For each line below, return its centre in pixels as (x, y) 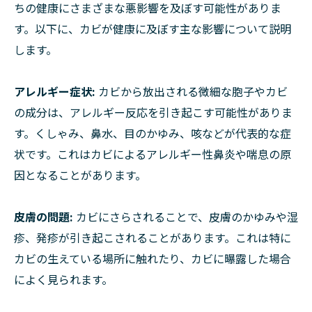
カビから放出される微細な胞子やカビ (192, 92)
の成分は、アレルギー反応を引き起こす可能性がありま (153, 112)
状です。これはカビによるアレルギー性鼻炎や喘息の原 (153, 154)
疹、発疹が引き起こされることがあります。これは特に (153, 238)
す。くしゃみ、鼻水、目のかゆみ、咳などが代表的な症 (153, 133)
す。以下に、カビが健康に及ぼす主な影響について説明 (153, 29)
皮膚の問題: (44, 217)
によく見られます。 (63, 280)
